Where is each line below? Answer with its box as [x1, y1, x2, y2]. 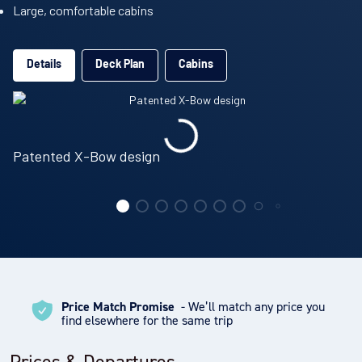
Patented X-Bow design [13, 147, 160, 166]
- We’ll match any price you [178, 297, 325, 314]
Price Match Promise [61, 297, 175, 315]
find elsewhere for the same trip [61, 311, 233, 328]
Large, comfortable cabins [13, 2, 154, 19]
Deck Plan [95, 59, 145, 72]
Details [27, 59, 61, 72]
